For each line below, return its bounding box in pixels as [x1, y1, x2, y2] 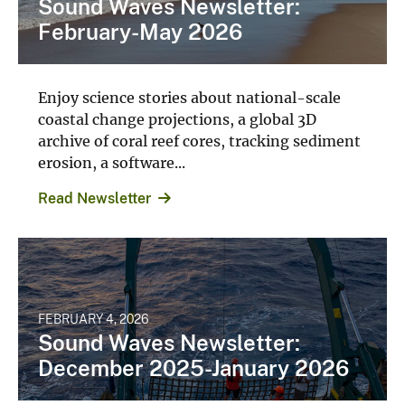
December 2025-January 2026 [38, 349, 349, 375]
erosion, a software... [38, 147, 185, 166]
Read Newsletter [38, 184, 151, 202]
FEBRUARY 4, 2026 [38, 306, 149, 321]
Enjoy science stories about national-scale [38, 82, 341, 101]
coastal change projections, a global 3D [38, 104, 316, 123]
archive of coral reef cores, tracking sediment [38, 126, 361, 145]
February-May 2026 [38, 13, 242, 39]
